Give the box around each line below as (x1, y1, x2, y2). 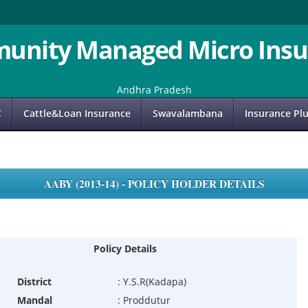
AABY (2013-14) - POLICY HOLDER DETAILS (43, 176, 265, 192)
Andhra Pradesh (116, 83, 192, 96)
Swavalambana (153, 107, 223, 120)
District (16, 275, 52, 289)
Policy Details (93, 242, 157, 256)
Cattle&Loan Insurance (23, 107, 131, 120)
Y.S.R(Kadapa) (122, 275, 186, 289)
